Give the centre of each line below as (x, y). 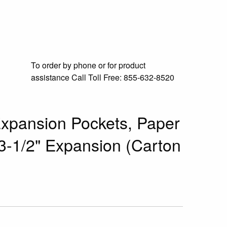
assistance (50, 77)
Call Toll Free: (97, 77)
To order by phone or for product (88, 65)
